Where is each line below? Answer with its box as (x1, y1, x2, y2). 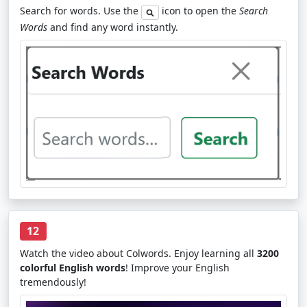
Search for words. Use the (20, 4, 141, 18)
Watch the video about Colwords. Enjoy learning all (20, 247, 257, 260)
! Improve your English (125, 261, 230, 274)
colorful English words (20, 261, 125, 274)
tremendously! (20, 275, 86, 288)
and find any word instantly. (47, 20, 178, 34)
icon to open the (158, 4, 239, 18)
